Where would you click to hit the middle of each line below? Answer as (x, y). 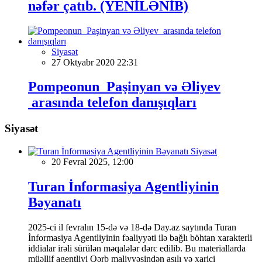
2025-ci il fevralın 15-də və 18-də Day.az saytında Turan (132, 227)
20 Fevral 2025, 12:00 (92, 162)
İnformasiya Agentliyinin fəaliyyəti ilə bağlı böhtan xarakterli (140, 237)
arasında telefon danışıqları (112, 103)
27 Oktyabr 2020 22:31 (95, 62)
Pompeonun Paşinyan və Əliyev (124, 87)
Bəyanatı (55, 202)
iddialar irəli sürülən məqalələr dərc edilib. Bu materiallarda (137, 248)
